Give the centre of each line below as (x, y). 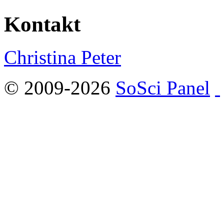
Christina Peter (62, 57)
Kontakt (42, 24)
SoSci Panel (163, 88)
